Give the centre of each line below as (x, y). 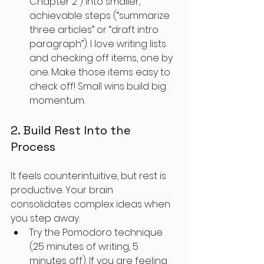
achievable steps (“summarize (101, 16)
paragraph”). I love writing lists (99, 44)
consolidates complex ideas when (92, 204)
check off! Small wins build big (99, 86)
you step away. (46, 218)
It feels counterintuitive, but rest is (90, 176)
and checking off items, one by (102, 58)
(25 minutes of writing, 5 (85, 247)
